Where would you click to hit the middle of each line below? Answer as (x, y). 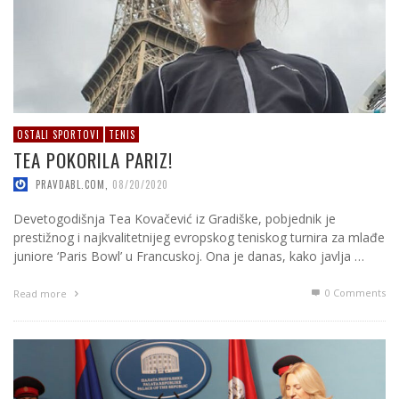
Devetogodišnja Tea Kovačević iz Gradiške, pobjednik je (175, 218)
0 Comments (354, 292)
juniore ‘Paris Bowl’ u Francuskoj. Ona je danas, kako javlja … (189, 256)
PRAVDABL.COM (70, 184)
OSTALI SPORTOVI (58, 135)
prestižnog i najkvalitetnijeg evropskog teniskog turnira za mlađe (199, 237)
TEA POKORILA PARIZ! (93, 160)
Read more (41, 293)
